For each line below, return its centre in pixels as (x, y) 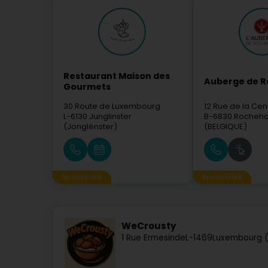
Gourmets (87, 87)
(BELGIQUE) (225, 127)
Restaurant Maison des (117, 76)
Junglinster (110, 116)
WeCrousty (149, 226)
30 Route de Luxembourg (112, 106)
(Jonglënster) (90, 127)
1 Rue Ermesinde (153, 238)
